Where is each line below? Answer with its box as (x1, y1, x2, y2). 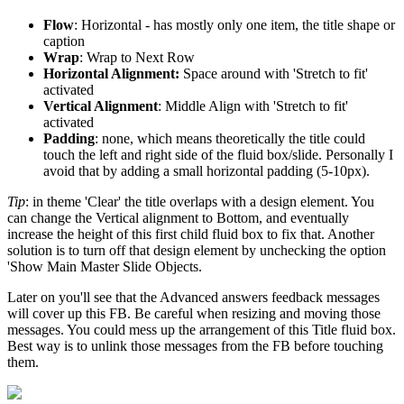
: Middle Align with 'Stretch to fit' (158, 97, 348, 114)
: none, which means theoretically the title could (95, 130, 365, 146)
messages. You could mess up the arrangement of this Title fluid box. (7, 321, 396, 337)
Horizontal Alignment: (43, 65, 179, 81)
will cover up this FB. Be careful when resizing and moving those (7, 305, 381, 321)
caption (43, 32, 85, 49)
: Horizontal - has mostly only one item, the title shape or (74, 16, 395, 32)
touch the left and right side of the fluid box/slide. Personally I (43, 146, 393, 162)
